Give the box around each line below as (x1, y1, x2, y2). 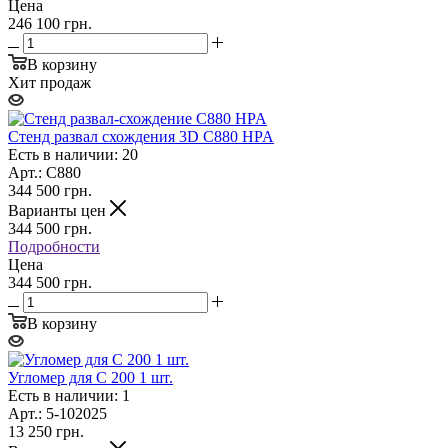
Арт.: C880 (8, 163, 81, 181)
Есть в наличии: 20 (8, 145, 138, 163)
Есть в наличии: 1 (8, 386, 130, 404)
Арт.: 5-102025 (8, 404, 107, 422)
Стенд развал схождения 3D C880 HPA (8, 127, 274, 145)
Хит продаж (8, 73, 91, 91)
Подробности (8, 237, 100, 255)
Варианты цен (8, 201, 110, 219)
